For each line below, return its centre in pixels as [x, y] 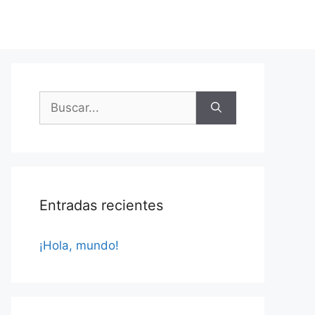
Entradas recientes [101, 205]
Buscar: [60, 99]
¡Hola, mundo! [79, 245]
